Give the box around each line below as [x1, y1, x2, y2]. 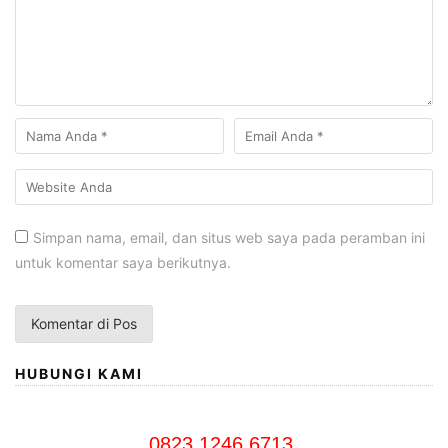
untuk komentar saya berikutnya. [15, 254, 231, 272]
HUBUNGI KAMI [15, 365, 143, 383]
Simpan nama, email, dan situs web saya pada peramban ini [33, 229, 425, 247]
